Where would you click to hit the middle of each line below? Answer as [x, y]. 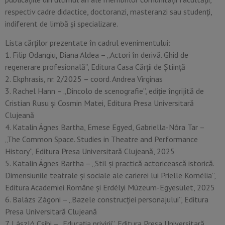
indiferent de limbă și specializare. [62, 23]
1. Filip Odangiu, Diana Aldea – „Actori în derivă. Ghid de [97, 55]
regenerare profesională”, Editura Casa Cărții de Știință [95, 67]
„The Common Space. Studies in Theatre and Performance [101, 139]
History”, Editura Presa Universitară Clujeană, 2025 [90, 151]
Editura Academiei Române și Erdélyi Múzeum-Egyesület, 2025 [110, 188]
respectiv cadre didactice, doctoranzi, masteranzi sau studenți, [108, 11]
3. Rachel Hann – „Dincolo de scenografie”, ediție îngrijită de [104, 91]
